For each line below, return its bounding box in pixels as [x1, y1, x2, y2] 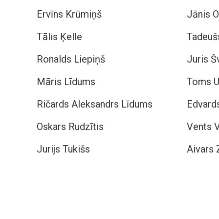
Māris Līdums [37, 76, 95, 88]
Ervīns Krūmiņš [37, 8, 102, 20]
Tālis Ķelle [37, 31, 82, 43]
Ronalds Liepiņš [37, 53, 105, 65]
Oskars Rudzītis [37, 121, 104, 132]
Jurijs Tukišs [37, 143, 90, 155]
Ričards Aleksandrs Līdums [37, 98, 153, 110]
